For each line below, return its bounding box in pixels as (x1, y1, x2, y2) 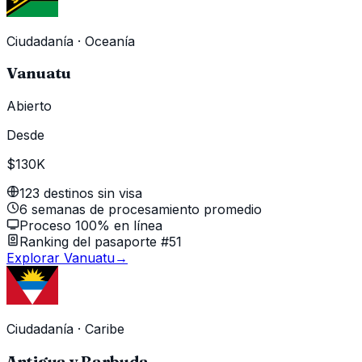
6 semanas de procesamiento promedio (19, 201, 262, 218)
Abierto (6, 98, 52, 115)
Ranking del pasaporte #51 (19, 234, 182, 250)
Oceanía (85, 32, 135, 49)
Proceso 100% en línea (19, 217, 162, 234)
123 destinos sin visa (19, 185, 142, 202)
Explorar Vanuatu (6, 250, 115, 267)
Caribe (85, 321, 124, 338)
